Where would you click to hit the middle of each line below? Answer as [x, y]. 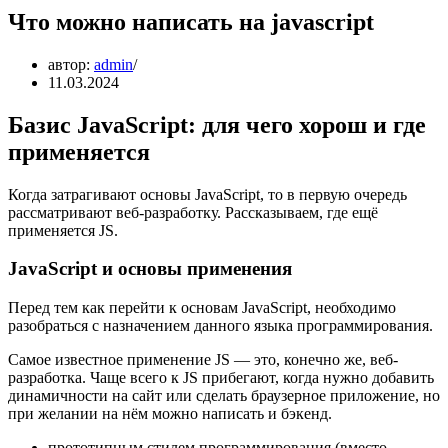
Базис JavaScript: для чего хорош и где [217, 124]
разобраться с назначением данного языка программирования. [220, 326]
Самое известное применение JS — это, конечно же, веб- [203, 360]
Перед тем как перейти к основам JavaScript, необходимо [202, 308]
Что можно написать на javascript [191, 21]
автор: [71, 64]
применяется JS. [63, 230]
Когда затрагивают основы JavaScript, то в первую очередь [207, 194]
